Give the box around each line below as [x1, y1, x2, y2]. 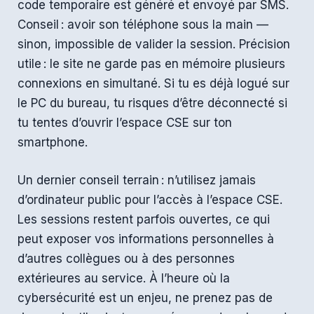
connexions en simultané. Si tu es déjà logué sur [18, 76, 289, 91]
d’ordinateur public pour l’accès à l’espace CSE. [18, 192, 282, 207]
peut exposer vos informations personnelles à [18, 231, 274, 246]
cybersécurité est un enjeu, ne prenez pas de [18, 290, 273, 305]
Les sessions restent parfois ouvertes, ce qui [18, 212, 270, 226]
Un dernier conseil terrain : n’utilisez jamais [18, 172, 256, 187]
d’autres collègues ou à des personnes [18, 251, 235, 266]
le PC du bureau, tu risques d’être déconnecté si [18, 96, 287, 111]
